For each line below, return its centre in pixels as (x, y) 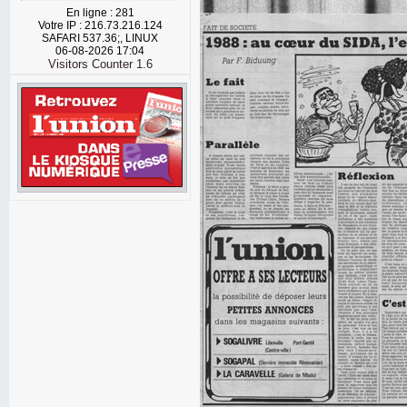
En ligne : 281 (100, 13)
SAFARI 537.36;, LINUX (100, 38)
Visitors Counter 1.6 (100, 64)
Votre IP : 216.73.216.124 (100, 25)
